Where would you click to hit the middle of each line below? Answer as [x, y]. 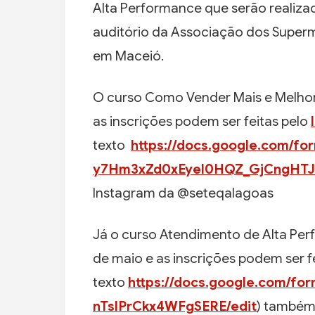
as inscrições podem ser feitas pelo [202, 122]
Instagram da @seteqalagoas [183, 193]
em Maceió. [128, 56]
